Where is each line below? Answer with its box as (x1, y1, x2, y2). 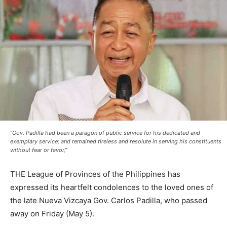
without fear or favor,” (10, 146, 67, 154)
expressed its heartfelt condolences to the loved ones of (10, 182, 213, 193)
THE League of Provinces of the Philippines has (10, 169, 180, 179)
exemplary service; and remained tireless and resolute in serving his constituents (10, 138, 221, 145)
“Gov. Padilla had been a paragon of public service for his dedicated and (10, 129, 200, 137)
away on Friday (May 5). (10, 209, 94, 219)
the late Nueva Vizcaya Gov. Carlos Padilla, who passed (10, 196, 207, 206)
